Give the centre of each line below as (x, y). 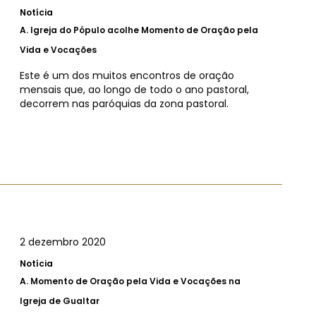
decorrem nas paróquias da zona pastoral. (124, 104)
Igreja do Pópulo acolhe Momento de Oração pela (144, 30)
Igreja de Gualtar (60, 301)
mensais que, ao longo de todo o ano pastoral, (134, 90)
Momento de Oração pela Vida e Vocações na (135, 281)
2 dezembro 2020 (63, 242)
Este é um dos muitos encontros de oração (127, 76)
